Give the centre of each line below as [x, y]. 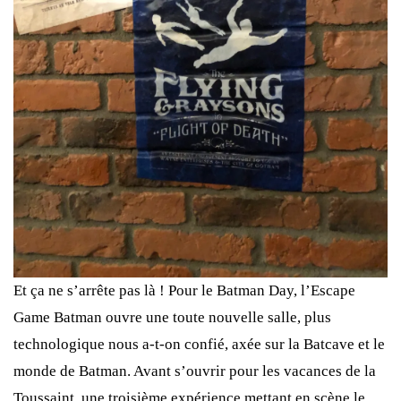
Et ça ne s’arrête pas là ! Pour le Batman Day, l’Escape [184, 291]
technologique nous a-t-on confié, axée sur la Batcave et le [199, 345]
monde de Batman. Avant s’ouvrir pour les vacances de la [195, 371]
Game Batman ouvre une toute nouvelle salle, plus [172, 318]
